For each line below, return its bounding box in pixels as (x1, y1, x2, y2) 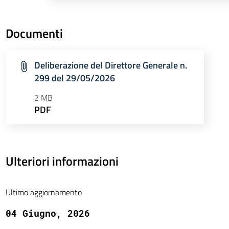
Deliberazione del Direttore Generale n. (34, 58, 187, 72)
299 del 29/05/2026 (34, 71, 115, 85)
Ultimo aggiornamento (5, 186, 82, 198)
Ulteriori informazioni (5, 152, 119, 170)
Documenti (5, 24, 63, 42)
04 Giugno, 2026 (5, 207, 90, 219)
